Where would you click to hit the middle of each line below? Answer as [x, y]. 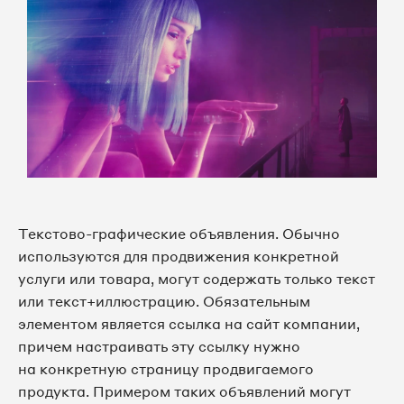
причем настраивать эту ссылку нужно [159, 347]
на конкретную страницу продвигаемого [166, 369]
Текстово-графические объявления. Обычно [179, 234]
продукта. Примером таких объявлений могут [184, 392]
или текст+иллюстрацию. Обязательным [164, 302]
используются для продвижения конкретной [179, 257]
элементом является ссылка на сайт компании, [189, 324]
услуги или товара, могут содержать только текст [197, 279]
